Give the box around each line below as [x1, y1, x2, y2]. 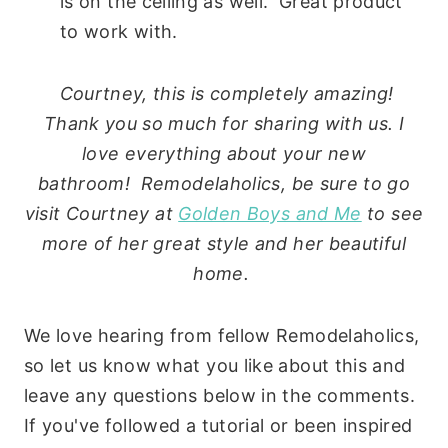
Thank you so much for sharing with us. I [43, 112, 405, 134]
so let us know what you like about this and [24, 354, 406, 376]
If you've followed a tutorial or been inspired [24, 414, 413, 436]
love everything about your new [82, 142, 366, 164]
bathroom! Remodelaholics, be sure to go [37, 172, 411, 194]
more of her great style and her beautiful [42, 232, 406, 254]
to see [361, 202, 424, 224]
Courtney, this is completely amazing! [54, 82, 394, 104]
